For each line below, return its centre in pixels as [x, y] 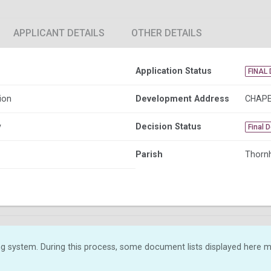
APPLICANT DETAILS [59, 33]
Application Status [174, 70]
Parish [149, 154]
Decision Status [168, 126]
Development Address [182, 98]
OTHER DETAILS [167, 33]
